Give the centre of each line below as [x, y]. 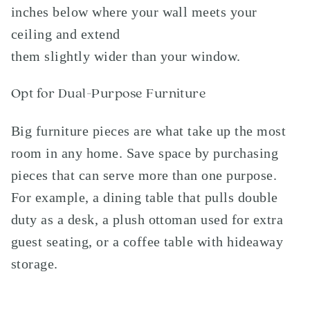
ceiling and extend [66, 34]
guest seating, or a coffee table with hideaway [147, 241]
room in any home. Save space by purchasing [145, 153]
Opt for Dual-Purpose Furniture [109, 93]
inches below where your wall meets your [134, 12]
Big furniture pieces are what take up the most [149, 131]
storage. [35, 264]
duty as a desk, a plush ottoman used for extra [147, 219]
